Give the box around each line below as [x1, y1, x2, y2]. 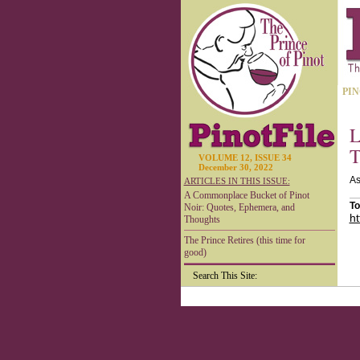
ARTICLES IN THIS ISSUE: [183, 176, 290, 186]
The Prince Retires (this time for [183, 235, 305, 246]
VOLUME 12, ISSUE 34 [198, 153, 292, 162]
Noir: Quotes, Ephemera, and [183, 202, 295, 213]
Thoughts [183, 214, 220, 225]
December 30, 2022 [198, 162, 273, 172]
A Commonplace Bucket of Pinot [183, 190, 309, 201]
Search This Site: [192, 270, 257, 281]
